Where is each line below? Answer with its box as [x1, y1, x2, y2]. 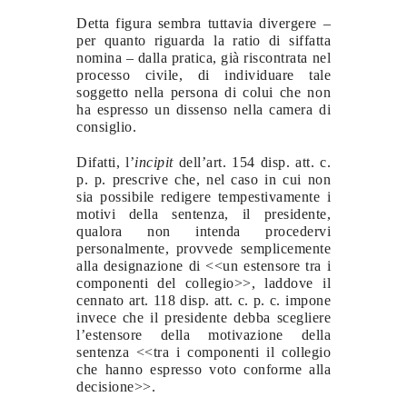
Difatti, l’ [76, 154, 134, 170]
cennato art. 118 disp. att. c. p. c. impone [76, 292, 331, 308]
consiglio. [76, 118, 136, 134]
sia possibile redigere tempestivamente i [76, 188, 331, 204]
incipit [134, 154, 174, 170]
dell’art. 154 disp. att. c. [173, 154, 331, 170]
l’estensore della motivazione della [76, 326, 331, 342]
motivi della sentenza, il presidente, [76, 205, 331, 222]
